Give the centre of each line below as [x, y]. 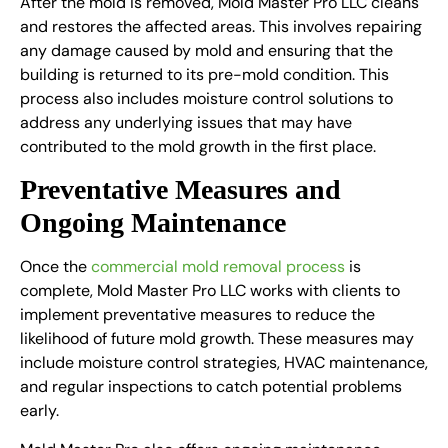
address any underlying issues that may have [186, 122]
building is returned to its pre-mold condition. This [204, 74]
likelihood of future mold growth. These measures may [217, 339]
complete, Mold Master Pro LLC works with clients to [210, 291]
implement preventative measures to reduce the [197, 315]
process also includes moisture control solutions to [206, 98]
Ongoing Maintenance [153, 223]
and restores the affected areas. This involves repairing [221, 26]
